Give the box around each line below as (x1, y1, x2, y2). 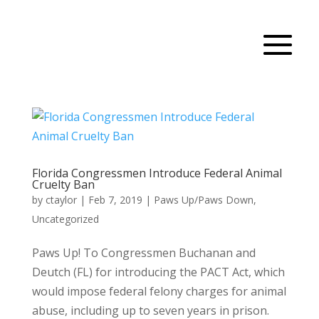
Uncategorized (31, 211, 99, 226)
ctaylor (45, 192, 77, 206)
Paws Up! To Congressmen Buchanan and (31, 244, 256, 261)
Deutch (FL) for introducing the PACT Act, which (31, 263, 285, 280)
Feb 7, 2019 (88, 192, 142, 206)
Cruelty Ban (31, 176, 95, 192)
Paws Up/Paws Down (153, 192, 253, 206)
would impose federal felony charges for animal (31, 283, 286, 299)
